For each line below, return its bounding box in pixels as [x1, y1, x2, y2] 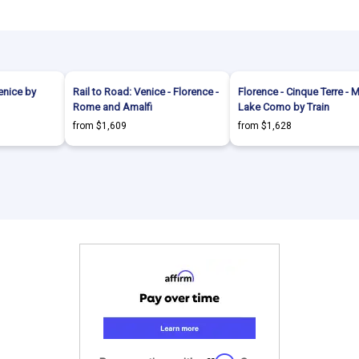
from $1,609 [73, 120, 127, 131]
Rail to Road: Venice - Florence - [73, 86, 219, 98]
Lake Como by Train [238, 101, 329, 113]
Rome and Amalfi [73, 101, 152, 113]
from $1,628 [238, 120, 292, 131]
